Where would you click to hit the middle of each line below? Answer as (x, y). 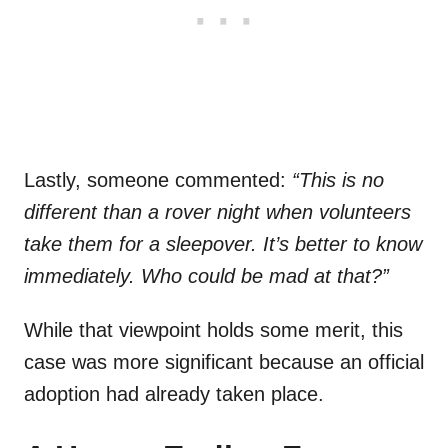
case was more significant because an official (224, 362)
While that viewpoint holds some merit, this (213, 330)
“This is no (338, 180)
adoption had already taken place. (174, 394)
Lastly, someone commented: (158, 180)
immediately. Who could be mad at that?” (206, 276)
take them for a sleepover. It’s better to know (223, 244)
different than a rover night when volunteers (217, 212)
